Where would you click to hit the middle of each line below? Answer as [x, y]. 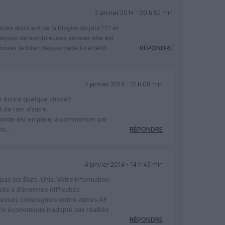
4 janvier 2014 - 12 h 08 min [123, 84]
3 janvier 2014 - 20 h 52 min [133, 13]
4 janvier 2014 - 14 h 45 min [123, 164]
